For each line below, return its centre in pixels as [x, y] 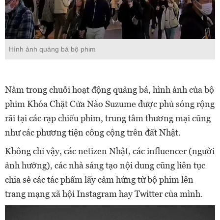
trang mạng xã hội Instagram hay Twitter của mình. [104, 193]
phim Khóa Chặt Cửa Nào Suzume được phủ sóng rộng [110, 104]
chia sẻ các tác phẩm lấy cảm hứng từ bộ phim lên [99, 179]
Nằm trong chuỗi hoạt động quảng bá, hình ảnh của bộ [110, 89]
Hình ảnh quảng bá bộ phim [52, 49]
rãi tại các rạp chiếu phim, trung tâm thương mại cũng [108, 118]
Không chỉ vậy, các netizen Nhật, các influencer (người [110, 151]
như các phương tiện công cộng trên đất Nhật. [93, 132]
